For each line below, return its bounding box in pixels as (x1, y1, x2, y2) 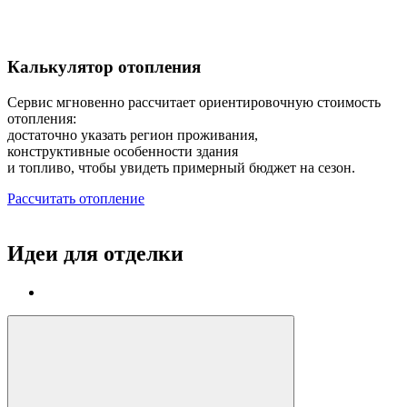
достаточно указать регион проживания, (7, 126, 258, 143)
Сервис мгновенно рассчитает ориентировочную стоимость (7, 94, 381, 110)
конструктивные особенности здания (7, 143, 238, 159)
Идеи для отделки (7, 241, 184, 265)
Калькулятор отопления (7, 57, 201, 77)
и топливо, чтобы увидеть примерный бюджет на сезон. (7, 159, 355, 175)
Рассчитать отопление (7, 190, 144, 206)
